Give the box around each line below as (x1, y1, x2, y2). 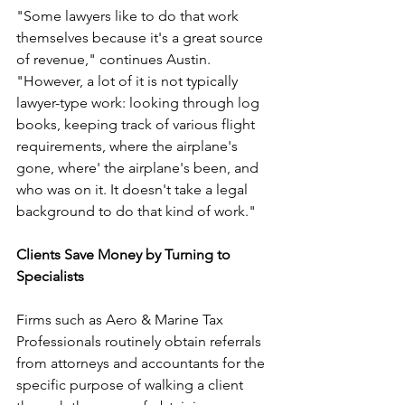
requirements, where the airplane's (16, 137, 241, 155)
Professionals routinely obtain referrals (16, 332, 265, 350)
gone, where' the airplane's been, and (16, 158, 262, 176)
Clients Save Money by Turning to (16, 245, 234, 263)
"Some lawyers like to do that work (16, 6, 242, 24)
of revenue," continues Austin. (16, 50, 214, 68)
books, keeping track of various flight (16, 115, 259, 133)
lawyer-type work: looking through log (16, 93, 263, 111)
